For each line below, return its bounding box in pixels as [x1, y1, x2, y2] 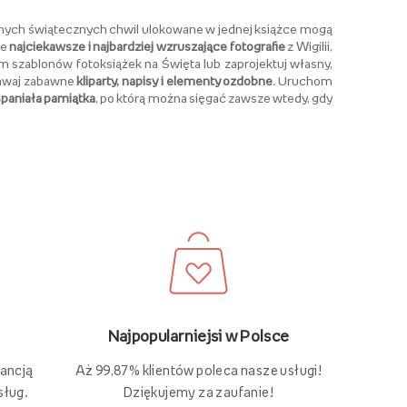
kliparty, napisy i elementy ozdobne [76, 74, 273, 87]
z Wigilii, [284, 39, 333, 53]
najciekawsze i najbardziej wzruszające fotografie [9, 39, 285, 53]
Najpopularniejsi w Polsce [107, 327, 290, 344]
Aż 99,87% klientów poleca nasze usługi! [74, 362, 323, 377]
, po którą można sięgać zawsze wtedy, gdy [95, 91, 333, 104]
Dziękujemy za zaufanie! [123, 384, 274, 399]
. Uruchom [273, 74, 333, 87]
